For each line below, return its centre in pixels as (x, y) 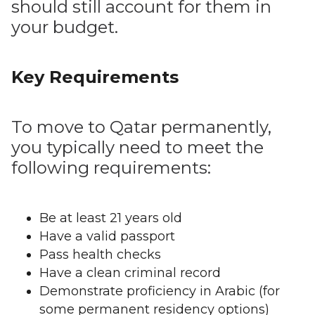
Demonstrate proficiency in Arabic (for (160, 291)
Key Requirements (95, 77)
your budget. (65, 27)
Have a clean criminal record (130, 273)
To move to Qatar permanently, (141, 127)
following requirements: (111, 168)
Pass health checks (100, 255)
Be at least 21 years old (111, 218)
